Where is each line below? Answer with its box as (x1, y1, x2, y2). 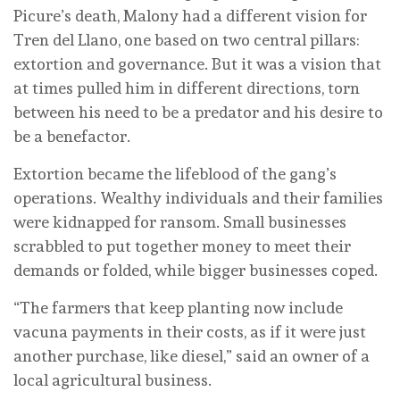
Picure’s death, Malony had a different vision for (13, 6, 367, 26)
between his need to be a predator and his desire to (13, 103, 383, 122)
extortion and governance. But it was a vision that (13, 54, 381, 74)
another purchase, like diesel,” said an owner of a (13, 346, 370, 366)
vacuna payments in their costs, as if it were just (13, 322, 366, 342)
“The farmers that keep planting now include (13, 298, 343, 318)
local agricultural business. (13, 371, 212, 390)
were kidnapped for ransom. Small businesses (13, 212, 346, 232)
